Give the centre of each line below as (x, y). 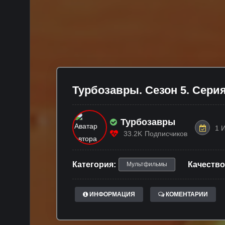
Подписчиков (166, 133)
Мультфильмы (147, 164)
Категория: (94, 165)
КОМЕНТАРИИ (186, 195)
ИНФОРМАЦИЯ (111, 195)
